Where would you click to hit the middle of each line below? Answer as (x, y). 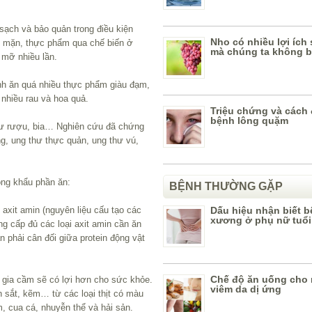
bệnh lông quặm (249, 120)
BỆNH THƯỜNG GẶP (226, 186)
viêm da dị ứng (246, 289)
